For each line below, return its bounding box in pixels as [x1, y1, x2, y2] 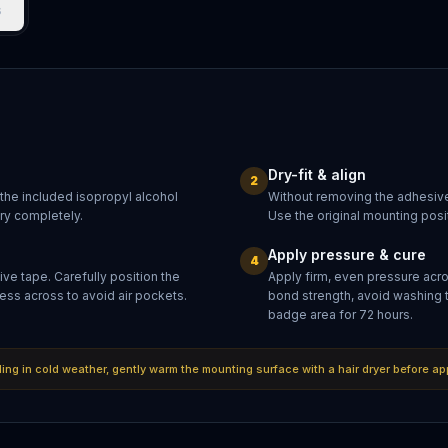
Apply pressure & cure [268, 246, 426, 263]
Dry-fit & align [268, 166, 366, 183]
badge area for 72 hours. [268, 307, 413, 322]
